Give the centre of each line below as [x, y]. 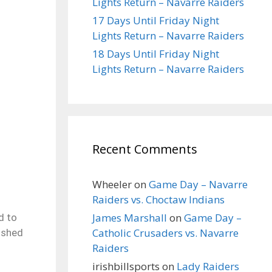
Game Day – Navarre [198, 184]
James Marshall [130, 218]
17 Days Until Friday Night [156, 20]
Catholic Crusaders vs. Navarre [165, 233]
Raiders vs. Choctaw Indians [158, 199]
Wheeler [112, 184]
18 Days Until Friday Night [156, 54]
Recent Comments [145, 149]
